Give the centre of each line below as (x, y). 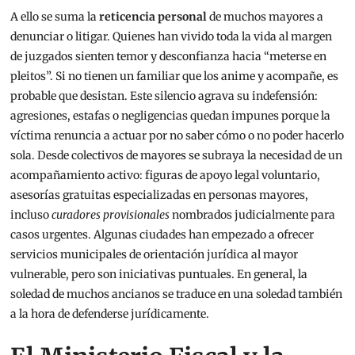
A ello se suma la (55, 17)
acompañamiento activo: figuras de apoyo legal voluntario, (166, 176)
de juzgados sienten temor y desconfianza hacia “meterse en (169, 57)
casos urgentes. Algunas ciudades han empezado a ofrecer (162, 235)
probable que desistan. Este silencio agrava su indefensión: (164, 96)
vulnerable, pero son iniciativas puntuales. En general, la (159, 275)
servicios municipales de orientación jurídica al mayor (155, 255)
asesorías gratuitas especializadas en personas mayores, (160, 195)
